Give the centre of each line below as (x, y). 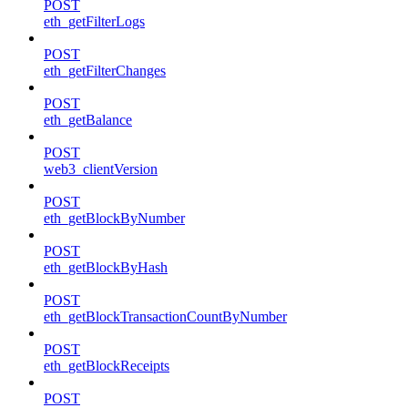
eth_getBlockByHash (106, 267)
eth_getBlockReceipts (107, 365)
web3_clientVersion (101, 168)
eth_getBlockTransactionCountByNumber (165, 316)
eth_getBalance (88, 119)
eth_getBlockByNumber (114, 218)
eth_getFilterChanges (105, 70)
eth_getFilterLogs (94, 21)
